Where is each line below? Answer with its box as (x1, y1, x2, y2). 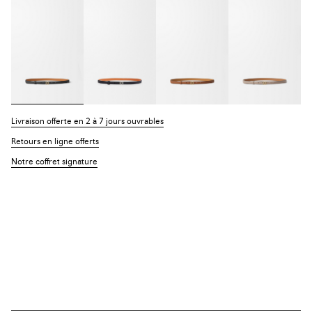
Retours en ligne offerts (11, 138, 99, 147)
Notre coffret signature (11, 158, 97, 167)
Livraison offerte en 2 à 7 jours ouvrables (11, 118, 164, 127)
